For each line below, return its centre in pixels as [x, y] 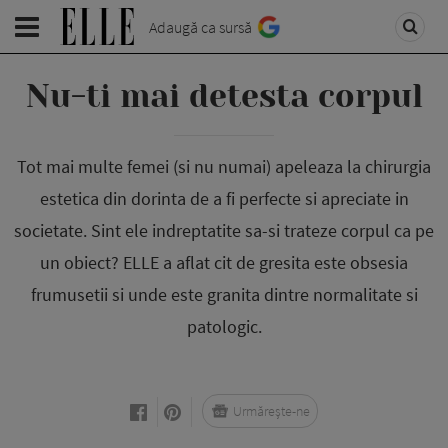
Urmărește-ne [271, 411]
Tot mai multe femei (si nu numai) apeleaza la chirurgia [224, 166]
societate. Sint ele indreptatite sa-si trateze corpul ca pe [224, 230]
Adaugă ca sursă [200, 27]
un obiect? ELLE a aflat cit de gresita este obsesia [224, 262]
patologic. [224, 326]
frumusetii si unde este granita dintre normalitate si [224, 294]
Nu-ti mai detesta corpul [224, 96]
